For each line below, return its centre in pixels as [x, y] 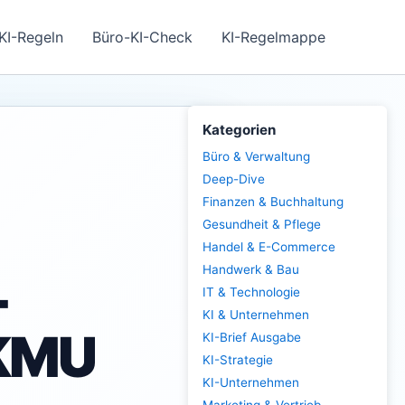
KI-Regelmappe [273, 37]
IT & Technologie [251, 292]
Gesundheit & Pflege [262, 224]
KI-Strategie [238, 360]
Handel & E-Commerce [269, 247]
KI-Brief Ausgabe [252, 337]
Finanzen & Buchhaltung [273, 202]
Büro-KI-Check [142, 37]
